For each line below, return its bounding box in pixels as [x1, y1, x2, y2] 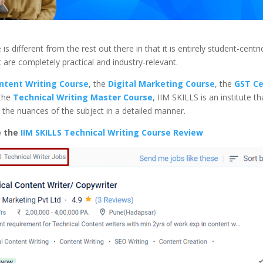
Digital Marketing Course [107, 77, 215, 89]
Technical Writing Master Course [12, 91, 153, 103]
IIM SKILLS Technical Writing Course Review [20, 126, 203, 138]
